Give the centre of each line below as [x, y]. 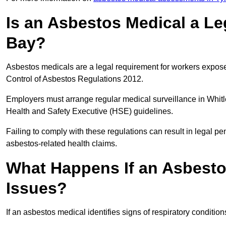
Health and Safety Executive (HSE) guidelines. [91, 111]
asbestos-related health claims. [62, 144]
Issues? [37, 188]
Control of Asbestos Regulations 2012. [76, 79]
